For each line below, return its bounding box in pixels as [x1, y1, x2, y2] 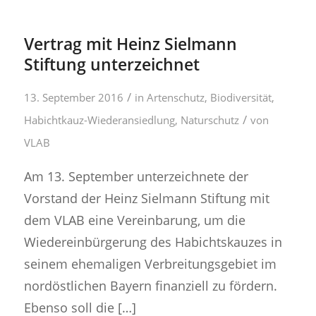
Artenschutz [146, 90, 205, 105]
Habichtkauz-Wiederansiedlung [23, 113, 175, 128]
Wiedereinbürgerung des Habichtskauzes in [23, 233, 282, 250]
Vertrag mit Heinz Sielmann [23, 32, 237, 56]
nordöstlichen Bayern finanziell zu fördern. [23, 276, 277, 294]
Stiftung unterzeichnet [23, 53, 200, 76]
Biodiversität [209, 90, 272, 105]
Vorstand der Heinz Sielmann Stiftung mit [23, 189, 269, 207]
